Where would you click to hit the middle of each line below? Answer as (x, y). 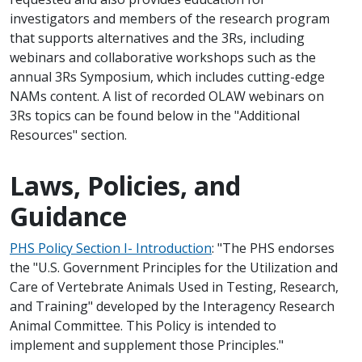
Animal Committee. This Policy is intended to (143, 326)
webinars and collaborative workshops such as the (163, 58)
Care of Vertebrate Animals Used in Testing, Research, (174, 287)
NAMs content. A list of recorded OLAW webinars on (167, 97)
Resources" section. (68, 135)
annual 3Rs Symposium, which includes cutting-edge (167, 77)
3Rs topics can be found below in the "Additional (155, 116)
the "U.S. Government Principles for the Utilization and (174, 268)
